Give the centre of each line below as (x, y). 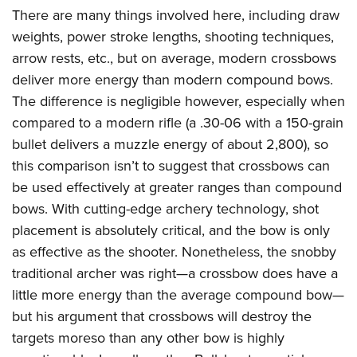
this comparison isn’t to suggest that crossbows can (171, 166)
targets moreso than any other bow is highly (148, 338)
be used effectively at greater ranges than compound (177, 188)
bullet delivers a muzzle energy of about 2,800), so (170, 145)
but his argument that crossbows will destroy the (162, 317)
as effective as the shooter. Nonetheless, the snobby (174, 252)
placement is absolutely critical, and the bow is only (171, 231)
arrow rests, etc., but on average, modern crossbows (174, 59)
